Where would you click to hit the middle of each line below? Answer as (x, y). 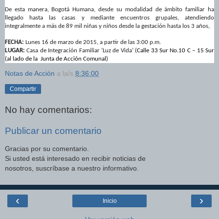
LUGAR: (16, 51)
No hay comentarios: (48, 109)
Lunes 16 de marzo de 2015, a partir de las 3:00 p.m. (92, 43)
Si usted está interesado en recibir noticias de (75, 158)
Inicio (109, 201)
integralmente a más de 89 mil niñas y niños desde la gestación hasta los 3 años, (107, 26)
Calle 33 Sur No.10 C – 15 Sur (176, 51)
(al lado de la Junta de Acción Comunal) (56, 59)
